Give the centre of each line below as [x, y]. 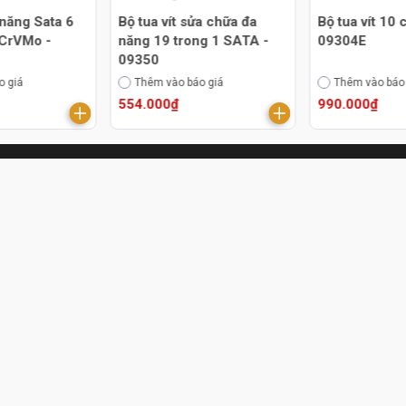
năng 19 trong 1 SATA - [191, 40]
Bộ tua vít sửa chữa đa [188, 21]
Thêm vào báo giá [179, 82]
